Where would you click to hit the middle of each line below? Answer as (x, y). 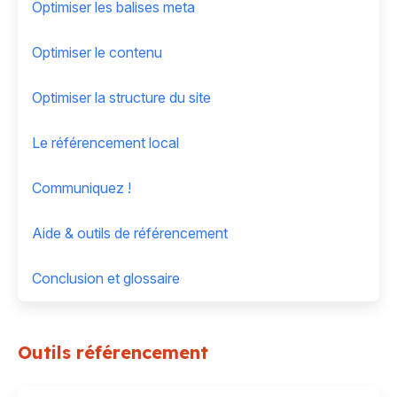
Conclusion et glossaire (106, 279)
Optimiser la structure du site (121, 98)
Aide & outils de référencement (130, 234)
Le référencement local (105, 143)
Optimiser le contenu (97, 53)
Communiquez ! (82, 188)
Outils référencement (113, 353)
